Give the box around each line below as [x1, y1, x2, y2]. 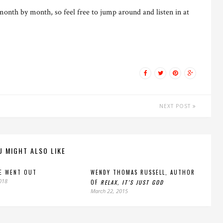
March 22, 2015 [91, 187, 128, 195]
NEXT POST [159, 103, 193, 110]
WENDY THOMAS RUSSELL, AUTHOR [91, 168, 195, 176]
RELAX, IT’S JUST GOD [101, 178, 164, 186]
